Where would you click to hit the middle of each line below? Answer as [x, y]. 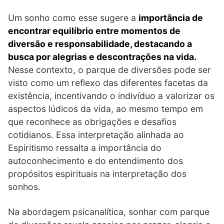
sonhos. [24, 186]
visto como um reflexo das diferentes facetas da [108, 82]
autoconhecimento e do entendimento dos [95, 160]
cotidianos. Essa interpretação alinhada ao [96, 134]
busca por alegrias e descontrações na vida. [102, 56]
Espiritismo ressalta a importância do [85, 147]
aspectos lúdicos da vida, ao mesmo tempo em [105, 108]
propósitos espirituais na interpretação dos [97, 173]
